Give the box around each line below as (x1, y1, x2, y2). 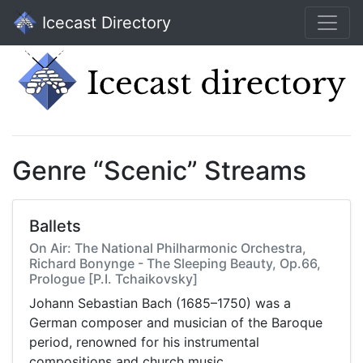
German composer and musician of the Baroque (29, 314, 322, 331)
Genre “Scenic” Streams (12, 155, 306, 187)
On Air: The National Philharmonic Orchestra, (29, 240, 306, 257)
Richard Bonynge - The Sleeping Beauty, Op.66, (29, 255, 321, 272)
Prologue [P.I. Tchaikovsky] (29, 271, 198, 288)
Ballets (29, 216, 81, 237)
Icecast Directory (37, 13, 171, 32)
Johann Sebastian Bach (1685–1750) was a (29, 295, 291, 312)
